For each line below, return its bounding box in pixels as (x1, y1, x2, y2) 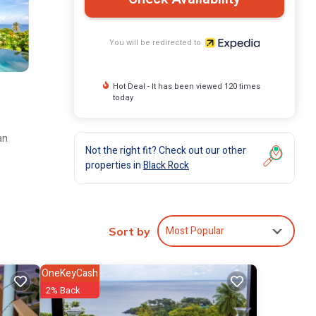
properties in (85, 157, 143, 173)
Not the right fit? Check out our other (85, 142, 246, 158)
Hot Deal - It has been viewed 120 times (112, 80, 260, 92)
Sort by (109, 224, 150, 238)
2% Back (45, 283, 80, 297)
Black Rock (143, 157, 189, 173)
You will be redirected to (109, 37, 206, 49)
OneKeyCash (41, 265, 98, 281)
